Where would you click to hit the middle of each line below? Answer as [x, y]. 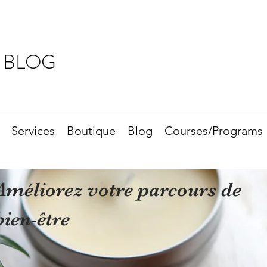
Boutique [91, 131]
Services [33, 131]
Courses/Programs [214, 131]
